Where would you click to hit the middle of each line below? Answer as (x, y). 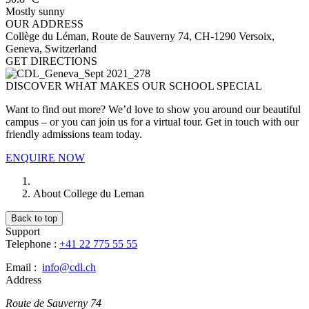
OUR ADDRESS (44, 24)
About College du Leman (89, 194)
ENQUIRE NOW (45, 158)
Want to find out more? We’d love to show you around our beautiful (153, 110)
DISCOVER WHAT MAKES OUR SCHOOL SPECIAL (134, 86)
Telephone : (32, 244)
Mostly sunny (35, 12)
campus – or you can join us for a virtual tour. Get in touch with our (152, 122)
